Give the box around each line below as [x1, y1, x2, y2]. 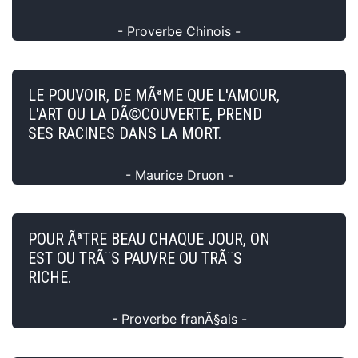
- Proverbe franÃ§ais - [111, 310, 247, 327]
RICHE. [28, 267, 71, 287]
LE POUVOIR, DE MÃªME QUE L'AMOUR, [28, 85, 280, 105]
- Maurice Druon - [125, 166, 233, 183]
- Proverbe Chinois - [117, 22, 241, 39]
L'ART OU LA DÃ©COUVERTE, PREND [28, 104, 262, 124]
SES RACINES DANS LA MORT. [28, 123, 221, 143]
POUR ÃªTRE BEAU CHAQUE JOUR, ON [28, 229, 270, 249]
